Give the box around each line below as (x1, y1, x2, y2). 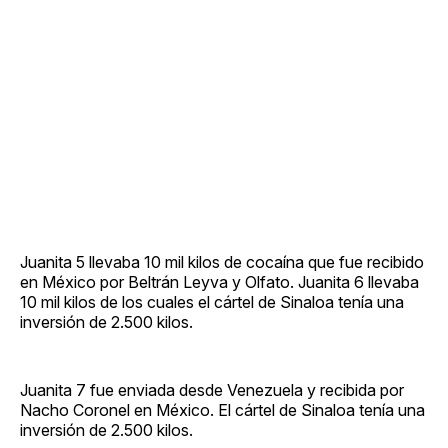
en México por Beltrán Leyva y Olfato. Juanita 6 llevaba (20, 271, 419, 292)
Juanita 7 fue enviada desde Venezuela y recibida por (20, 379, 404, 400)
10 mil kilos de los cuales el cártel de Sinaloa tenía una (20, 291, 404, 312)
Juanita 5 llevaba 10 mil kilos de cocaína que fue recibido (20, 251, 424, 272)
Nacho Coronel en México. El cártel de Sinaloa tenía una (20, 399, 425, 420)
